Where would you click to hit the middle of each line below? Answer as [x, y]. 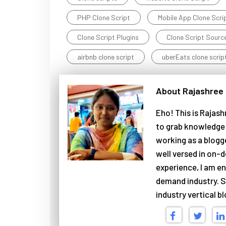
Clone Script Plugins [108, 37]
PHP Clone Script [103, 17]
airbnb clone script [105, 56]
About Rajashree [189, 91]
